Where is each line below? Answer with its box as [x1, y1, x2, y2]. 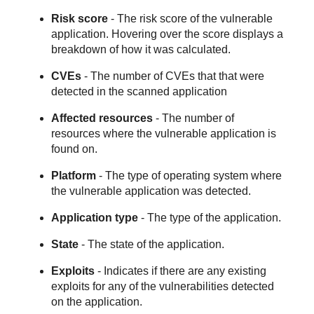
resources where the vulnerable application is [51, 127, 277, 139]
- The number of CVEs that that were [81, 69, 265, 82]
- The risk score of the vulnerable [108, 12, 273, 25]
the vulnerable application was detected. [51, 184, 252, 197]
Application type [51, 211, 139, 224]
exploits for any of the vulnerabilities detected [51, 280, 275, 292]
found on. [51, 142, 98, 155]
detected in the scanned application [51, 85, 228, 97]
